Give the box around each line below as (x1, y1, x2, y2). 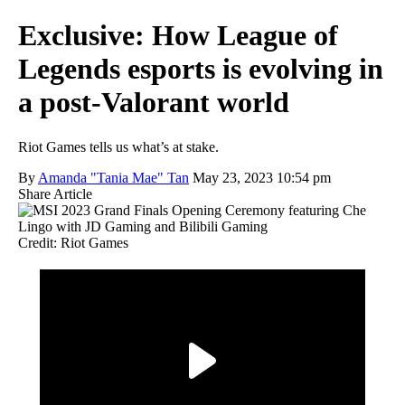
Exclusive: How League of (18, 19, 338, 52)
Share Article (18, 185, 92, 202)
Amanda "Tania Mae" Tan (38, 169, 189, 185)
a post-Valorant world (18, 86, 297, 119)
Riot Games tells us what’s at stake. (18, 138, 219, 155)
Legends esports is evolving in (18, 52, 383, 86)
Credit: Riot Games (18, 234, 128, 250)
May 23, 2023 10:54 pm (193, 169, 331, 185)
